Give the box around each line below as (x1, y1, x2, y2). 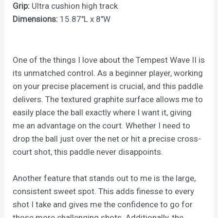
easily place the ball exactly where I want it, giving (13, 107, 192, 117)
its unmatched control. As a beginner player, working (13, 68, 203, 78)
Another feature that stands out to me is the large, (13, 173, 196, 183)
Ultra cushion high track (30, 1, 118, 11)
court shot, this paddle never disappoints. (13, 146, 163, 157)
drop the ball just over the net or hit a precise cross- (13, 133, 201, 144)
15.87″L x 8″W (58, 14, 111, 24)
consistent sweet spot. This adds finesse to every (13, 186, 195, 197)
